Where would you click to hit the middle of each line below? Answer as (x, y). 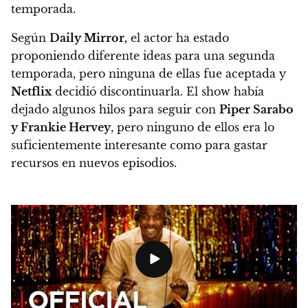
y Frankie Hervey (61, 128)
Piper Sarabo (256, 110)
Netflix (31, 92)
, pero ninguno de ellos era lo (192, 128)
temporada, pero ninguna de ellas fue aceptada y (148, 74)
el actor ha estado (178, 38)
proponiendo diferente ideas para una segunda (143, 56)
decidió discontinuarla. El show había (158, 92)
